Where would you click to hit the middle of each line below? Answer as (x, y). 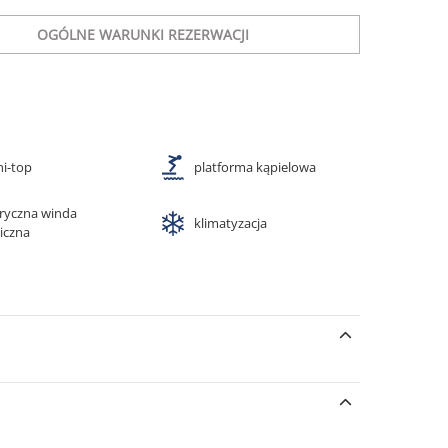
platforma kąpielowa (254, 167)
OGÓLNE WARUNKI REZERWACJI (142, 34)
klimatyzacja (230, 222)
